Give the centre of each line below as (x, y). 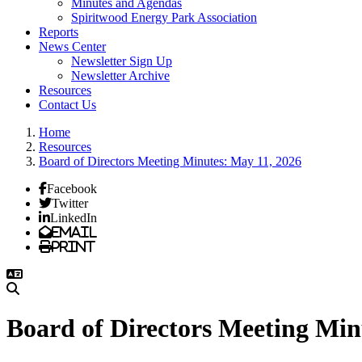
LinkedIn (74, 217)
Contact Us (67, 105)
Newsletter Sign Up (122, 61)
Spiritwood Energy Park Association (164, 17)
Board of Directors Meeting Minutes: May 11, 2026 (170, 161)
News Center (72, 46)
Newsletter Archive (120, 76)
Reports (59, 32)
